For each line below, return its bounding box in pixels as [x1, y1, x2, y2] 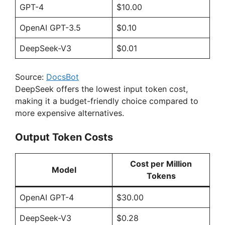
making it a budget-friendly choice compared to [15, 95, 198, 106]
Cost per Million [130, 158, 192, 169]
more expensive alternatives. [15, 107, 124, 118]
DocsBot [46, 71, 79, 82]
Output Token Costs [15, 131, 113, 143]
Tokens [146, 170, 176, 181]
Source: [15, 71, 46, 82]
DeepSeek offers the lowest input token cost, [15, 83, 188, 94]
